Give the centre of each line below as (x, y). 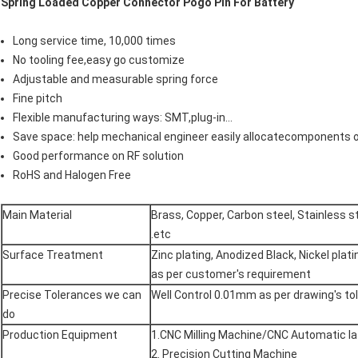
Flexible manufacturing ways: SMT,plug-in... (123, 118)
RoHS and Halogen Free (72, 175)
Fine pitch (38, 99)
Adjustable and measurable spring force (115, 80)
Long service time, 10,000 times (94, 41)
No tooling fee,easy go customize (99, 60)
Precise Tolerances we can (72, 295)
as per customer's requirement (231, 274)
